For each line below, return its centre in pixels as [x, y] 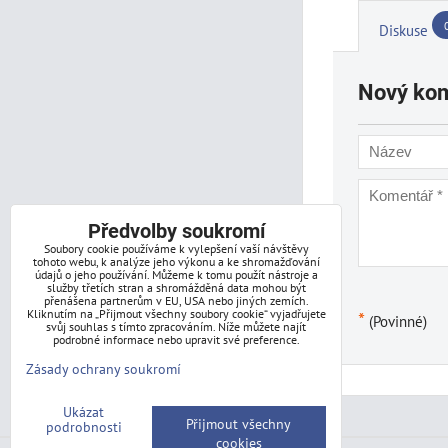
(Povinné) [396, 320]
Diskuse [403, 30]
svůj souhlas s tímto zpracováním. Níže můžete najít [176, 326]
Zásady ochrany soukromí [103, 368]
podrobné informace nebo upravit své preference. [176, 339]
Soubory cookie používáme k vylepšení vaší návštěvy [176, 248]
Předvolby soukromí [176, 231]
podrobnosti [83, 426]
